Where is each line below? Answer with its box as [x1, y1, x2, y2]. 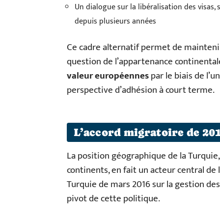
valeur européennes [67, 68, 149, 83]
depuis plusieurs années [75, 14, 156, 28]
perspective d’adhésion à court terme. [67, 82, 215, 98]
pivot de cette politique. [67, 191, 160, 206]
